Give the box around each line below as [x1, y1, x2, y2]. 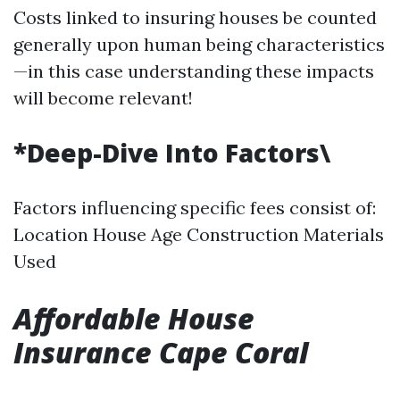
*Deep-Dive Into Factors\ [13, 136, 330, 170]
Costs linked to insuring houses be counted [13, 6, 377, 29]
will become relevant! [13, 87, 193, 109]
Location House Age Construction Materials [13, 223, 384, 246]
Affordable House [13, 299, 254, 337]
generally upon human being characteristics [13, 33, 385, 55]
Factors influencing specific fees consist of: [13, 196, 376, 219]
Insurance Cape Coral [13, 333, 308, 371]
